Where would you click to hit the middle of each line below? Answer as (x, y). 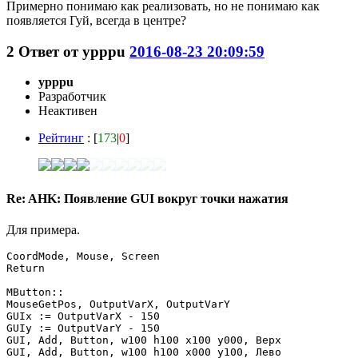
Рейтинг (61, 138)
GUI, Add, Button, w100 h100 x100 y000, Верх (144, 340)
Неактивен (68, 111)
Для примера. (43, 229)
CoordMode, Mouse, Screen (83, 256)
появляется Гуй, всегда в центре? (96, 20)
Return (26, 268)
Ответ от (50, 51)
